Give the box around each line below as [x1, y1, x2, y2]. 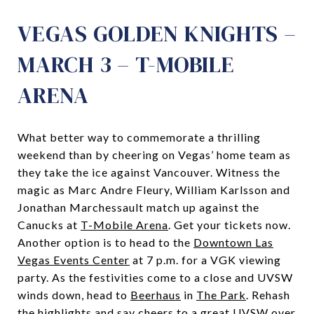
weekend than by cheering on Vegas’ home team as [18, 147, 291, 161]
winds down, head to [18, 287, 130, 301]
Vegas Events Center [18, 252, 130, 266]
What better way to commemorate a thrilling [18, 130, 261, 144]
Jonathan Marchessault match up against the [18, 200, 259, 214]
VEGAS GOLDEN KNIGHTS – [18, 18, 296, 49]
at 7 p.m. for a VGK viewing [130, 252, 281, 266]
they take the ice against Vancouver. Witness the [18, 165, 280, 179]
